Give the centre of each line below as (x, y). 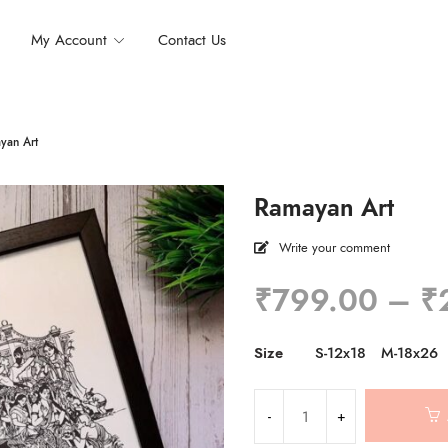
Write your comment (334, 248)
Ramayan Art (324, 207)
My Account (69, 39)
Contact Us (192, 39)
